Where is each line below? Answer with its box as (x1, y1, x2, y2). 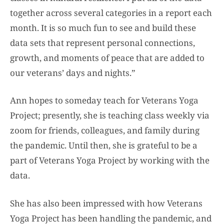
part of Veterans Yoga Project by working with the (10, 154, 209, 166)
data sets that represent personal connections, (10, 36, 195, 48)
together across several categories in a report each (10, 6, 212, 18)
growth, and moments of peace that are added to (10, 51, 204, 63)
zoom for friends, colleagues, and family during (10, 124, 199, 136)
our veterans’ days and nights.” (10, 66, 135, 78)
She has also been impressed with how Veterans (10, 197, 202, 209)
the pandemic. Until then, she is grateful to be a (10, 139, 197, 151)
